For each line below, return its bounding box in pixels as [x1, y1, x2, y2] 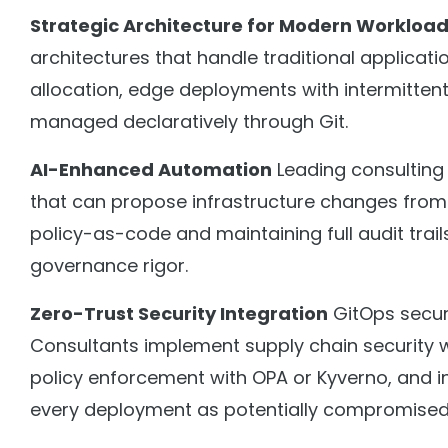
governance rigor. [30, 253, 188, 279]
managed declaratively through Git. [30, 109, 348, 135]
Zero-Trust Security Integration [30, 301, 328, 327]
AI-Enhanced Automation [30, 157, 272, 183]
